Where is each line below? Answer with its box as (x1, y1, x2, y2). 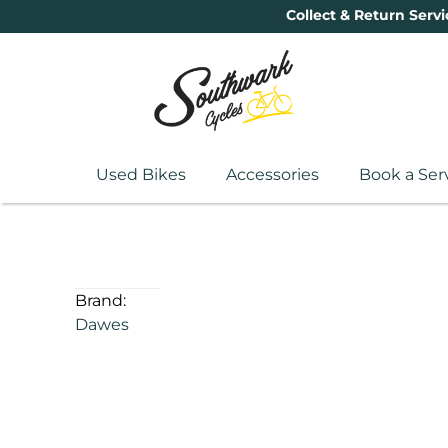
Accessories (225, 165, 319, 185)
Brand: (75, 291, 126, 311)
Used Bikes (95, 165, 186, 185)
